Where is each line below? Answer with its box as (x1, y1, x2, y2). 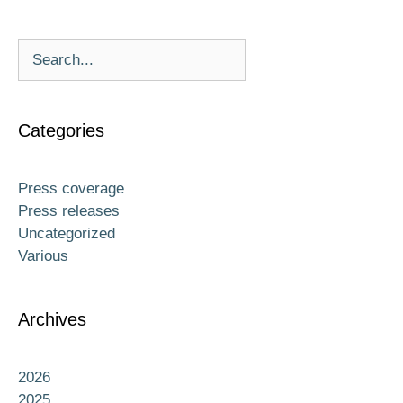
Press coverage (18, 180, 124, 198)
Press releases (18, 202, 120, 220)
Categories (18, 121, 104, 141)
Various (18, 247, 68, 265)
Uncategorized (18, 225, 115, 243)
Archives (18, 309, 86, 330)
